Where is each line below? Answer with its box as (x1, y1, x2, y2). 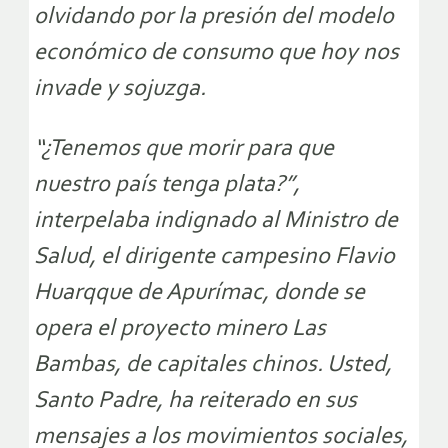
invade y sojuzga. (34, 77, 206, 102)
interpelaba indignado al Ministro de (34, 209, 398, 234)
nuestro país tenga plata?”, (34, 173, 300, 198)
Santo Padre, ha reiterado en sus (34, 389, 357, 414)
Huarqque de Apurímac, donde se (34, 281, 365, 306)
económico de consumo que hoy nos (34, 41, 399, 66)
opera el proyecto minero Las (34, 317, 326, 342)
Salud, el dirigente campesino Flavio (34, 245, 395, 270)
